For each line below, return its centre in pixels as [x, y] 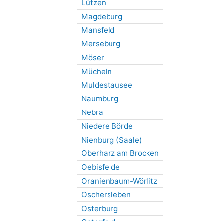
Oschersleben [106, 194]
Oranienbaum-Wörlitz [119, 181]
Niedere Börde [107, 126]
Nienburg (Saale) [111, 140]
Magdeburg [102, 16]
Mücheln [96, 71]
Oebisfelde [100, 167]
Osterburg [99, 208]
